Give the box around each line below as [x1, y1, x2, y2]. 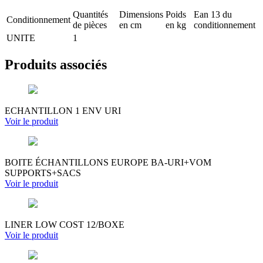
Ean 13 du [194, 9, 232, 19]
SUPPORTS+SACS [5, 167, 81, 178]
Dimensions [119, 9, 163, 19]
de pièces [73, 19, 107, 30]
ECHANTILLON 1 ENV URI [5, 105, 121, 116]
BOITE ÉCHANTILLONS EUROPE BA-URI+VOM [5, 157, 211, 167]
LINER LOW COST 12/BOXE [5, 219, 124, 230]
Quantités [73, 9, 108, 19]
